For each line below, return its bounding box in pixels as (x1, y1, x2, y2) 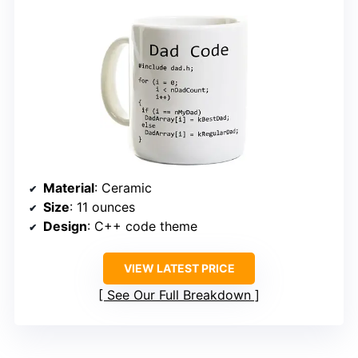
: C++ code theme (87, 218, 197, 235)
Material (43, 180, 94, 197)
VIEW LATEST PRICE (123, 261, 235, 276)
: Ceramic (94, 180, 152, 197)
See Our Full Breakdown (107, 287, 251, 304)
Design (43, 218, 87, 235)
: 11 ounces (70, 199, 135, 216)
